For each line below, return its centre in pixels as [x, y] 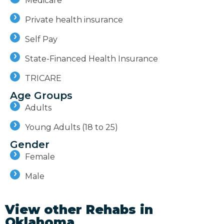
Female [40, 156]
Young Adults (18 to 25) [71, 127]
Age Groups [41, 95]
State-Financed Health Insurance [91, 58]
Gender [30, 144]
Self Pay [41, 39]
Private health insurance [74, 19]
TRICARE [43, 78]
